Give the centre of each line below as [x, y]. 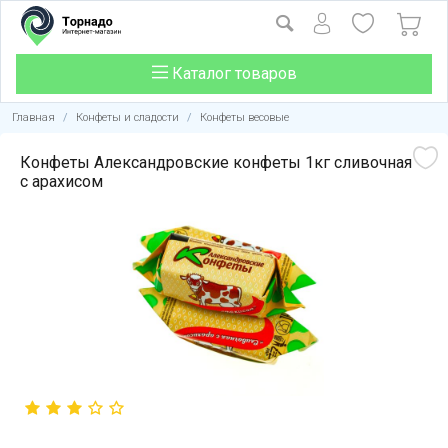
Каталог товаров [232, 73]
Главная [33, 117]
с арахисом [61, 181]
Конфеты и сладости [127, 117]
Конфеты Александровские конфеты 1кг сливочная [216, 162]
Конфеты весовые [244, 117]
